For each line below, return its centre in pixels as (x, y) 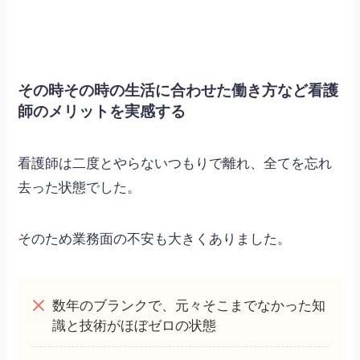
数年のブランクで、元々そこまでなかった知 (188, 306)
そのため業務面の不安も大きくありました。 (155, 239)
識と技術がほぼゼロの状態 (134, 326)
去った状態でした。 (80, 188)
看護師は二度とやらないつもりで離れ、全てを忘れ (175, 164)
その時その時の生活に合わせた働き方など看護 (178, 90)
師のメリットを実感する (102, 111)
